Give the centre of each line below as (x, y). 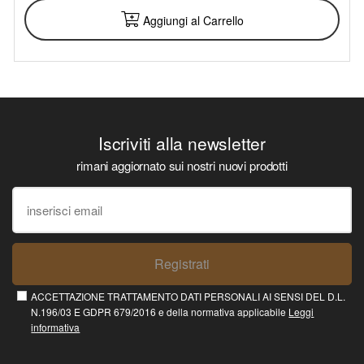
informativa (56, 327)
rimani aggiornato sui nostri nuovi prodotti (182, 166)
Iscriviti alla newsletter (182, 143)
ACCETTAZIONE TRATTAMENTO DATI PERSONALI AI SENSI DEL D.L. (188, 297)
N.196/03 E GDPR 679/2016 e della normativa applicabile (160, 312)
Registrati (182, 264)
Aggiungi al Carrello (191, 21)
